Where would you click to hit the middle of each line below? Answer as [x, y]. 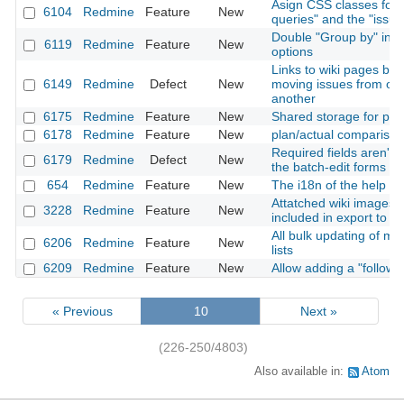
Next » [319, 311]
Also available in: [301, 372]
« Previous [82, 311]
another [294, 99]
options [292, 52]
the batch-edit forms [329, 167]
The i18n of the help [329, 185]
